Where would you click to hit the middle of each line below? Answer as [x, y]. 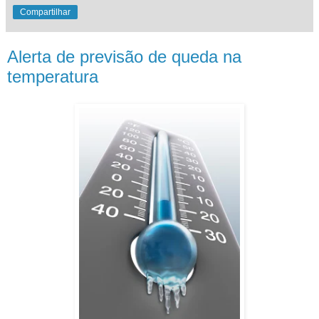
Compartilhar [45, 12]
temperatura [53, 77]
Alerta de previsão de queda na [124, 57]
